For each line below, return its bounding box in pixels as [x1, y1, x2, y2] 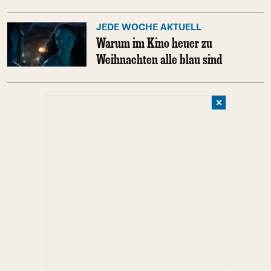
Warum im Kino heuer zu [96, 34, 212, 51]
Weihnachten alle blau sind [96, 50, 223, 68]
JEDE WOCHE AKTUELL [96, 21, 201, 33]
